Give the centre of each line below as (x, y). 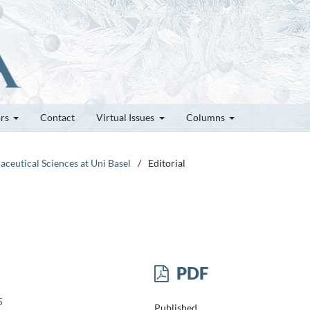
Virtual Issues (126, 117)
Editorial (167, 163)
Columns (206, 117)
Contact (57, 117)
